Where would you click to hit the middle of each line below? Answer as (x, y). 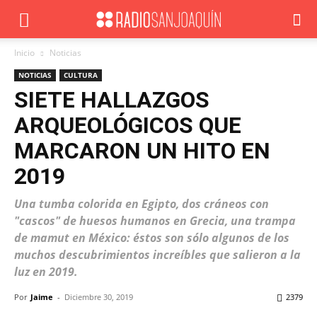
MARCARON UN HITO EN (142, 151)
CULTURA (81, 75)
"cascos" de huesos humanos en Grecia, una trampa (155, 221)
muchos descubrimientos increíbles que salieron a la (157, 255)
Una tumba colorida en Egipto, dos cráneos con (142, 204)
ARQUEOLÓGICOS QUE (128, 125)
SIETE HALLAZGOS (112, 100)
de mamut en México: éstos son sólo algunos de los (152, 238)
